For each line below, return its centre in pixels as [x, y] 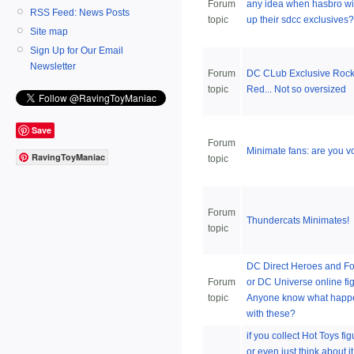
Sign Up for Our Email [77, 50]
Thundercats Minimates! [298, 220]
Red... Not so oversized [296, 89]
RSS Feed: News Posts [80, 12]
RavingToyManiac [68, 157]
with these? [271, 314]
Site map [49, 31]
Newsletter [53, 66]
